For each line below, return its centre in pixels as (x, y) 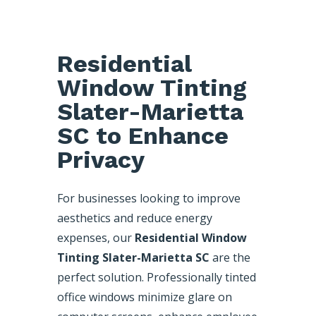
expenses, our (96, 238)
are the (230, 258)
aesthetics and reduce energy (134, 218)
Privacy (101, 160)
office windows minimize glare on (144, 297)
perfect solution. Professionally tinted (156, 278)
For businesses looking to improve (148, 199)
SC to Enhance (142, 136)
